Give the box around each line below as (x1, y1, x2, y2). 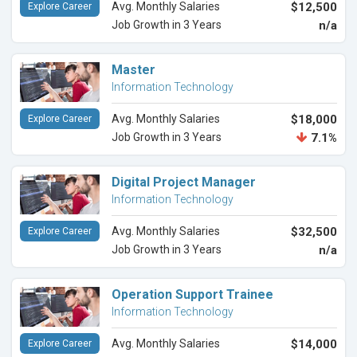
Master (112, 62, 155, 78)
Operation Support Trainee (112, 287, 273, 303)
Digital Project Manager (112, 175, 256, 190)
